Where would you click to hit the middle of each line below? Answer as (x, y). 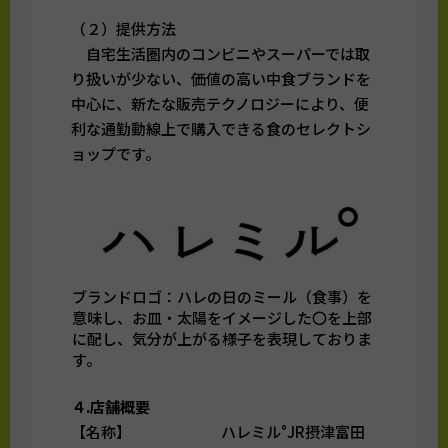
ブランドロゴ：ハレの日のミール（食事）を (221, 297)
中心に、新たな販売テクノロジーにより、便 (220, 104)
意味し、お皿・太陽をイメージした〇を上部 (221, 318)
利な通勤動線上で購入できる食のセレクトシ (221, 129)
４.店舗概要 (111, 407)
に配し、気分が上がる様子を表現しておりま (221, 339)
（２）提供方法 (124, 29)
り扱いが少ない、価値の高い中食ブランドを (221, 79)
